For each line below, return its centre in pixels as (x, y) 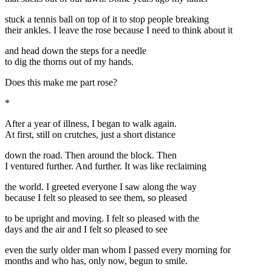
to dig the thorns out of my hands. (69, 61)
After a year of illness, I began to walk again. (91, 123)
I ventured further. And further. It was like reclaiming (106, 166)
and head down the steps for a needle (76, 50)
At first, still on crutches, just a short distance (90, 134)
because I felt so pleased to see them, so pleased (96, 197)
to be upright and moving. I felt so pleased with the (102, 218)
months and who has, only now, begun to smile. (96, 260)
